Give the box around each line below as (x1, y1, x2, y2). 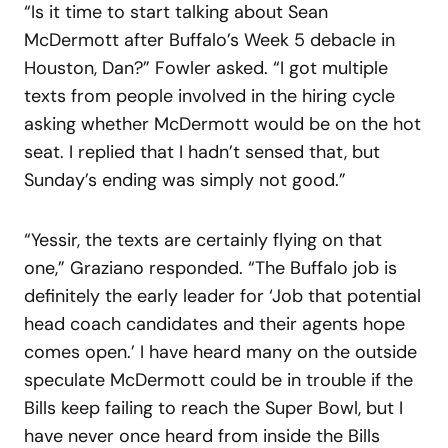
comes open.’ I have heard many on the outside (24, 339, 417, 364)
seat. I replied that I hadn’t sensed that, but (24, 139, 380, 164)
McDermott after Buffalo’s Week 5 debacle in (24, 27, 395, 52)
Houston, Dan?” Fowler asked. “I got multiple (24, 55, 388, 80)
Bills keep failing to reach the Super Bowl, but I (24, 395, 403, 420)
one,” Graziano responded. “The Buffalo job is (24, 255, 397, 280)
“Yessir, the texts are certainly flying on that (24, 227, 382, 252)
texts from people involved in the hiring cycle (24, 83, 395, 108)
